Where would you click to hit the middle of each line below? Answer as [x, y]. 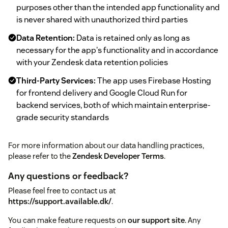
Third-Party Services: [56, 81]
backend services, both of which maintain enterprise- [113, 105]
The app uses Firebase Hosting [153, 81]
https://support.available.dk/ [60, 202]
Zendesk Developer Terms [118, 156]
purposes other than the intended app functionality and [118, 8]
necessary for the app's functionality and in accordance [117, 50]
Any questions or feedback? [68, 176]
